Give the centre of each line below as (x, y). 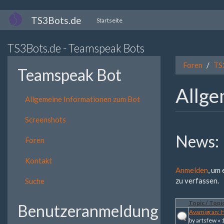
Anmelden (192, 170)
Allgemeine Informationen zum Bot (82, 99)
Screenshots (45, 119)
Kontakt (38, 160)
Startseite (109, 20)
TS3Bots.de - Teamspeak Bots (76, 48)
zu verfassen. (197, 180)
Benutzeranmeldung (88, 210)
